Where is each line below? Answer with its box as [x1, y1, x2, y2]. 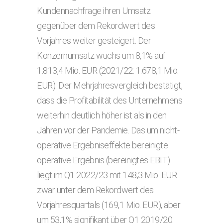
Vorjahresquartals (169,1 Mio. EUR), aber [37, 200, 180, 210]
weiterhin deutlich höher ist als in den [37, 110, 167, 120]
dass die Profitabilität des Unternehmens [37, 95, 182, 106]
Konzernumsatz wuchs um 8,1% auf [37, 50, 166, 61]
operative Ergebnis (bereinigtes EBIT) [37, 155, 170, 165]
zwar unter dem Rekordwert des [37, 185, 154, 195]
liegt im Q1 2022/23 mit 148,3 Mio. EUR [37, 170, 177, 180]
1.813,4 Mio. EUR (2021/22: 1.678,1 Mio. [37, 65, 179, 76]
